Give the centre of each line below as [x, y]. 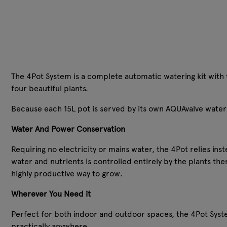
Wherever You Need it [51, 194]
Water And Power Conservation [68, 129]
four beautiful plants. [50, 88]
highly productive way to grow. [67, 173]
